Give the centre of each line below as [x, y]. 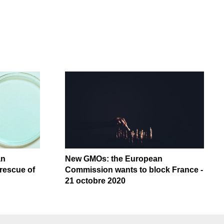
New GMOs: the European [113, 158]
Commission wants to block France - [134, 169]
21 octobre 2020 [95, 180]
